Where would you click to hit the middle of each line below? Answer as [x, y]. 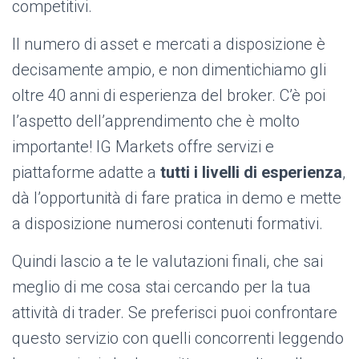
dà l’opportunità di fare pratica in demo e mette [177, 198]
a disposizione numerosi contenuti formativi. [167, 224]
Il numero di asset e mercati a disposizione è [169, 44]
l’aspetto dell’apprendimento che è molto [156, 121]
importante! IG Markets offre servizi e [143, 147]
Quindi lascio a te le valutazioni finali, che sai [167, 262]
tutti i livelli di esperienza [251, 173]
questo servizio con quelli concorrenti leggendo [178, 339]
